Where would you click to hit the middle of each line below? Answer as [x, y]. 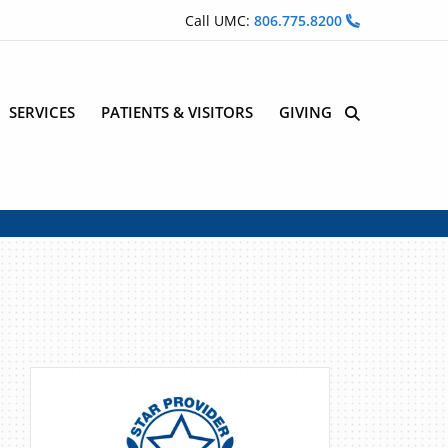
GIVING [305, 111]
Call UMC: [219, 20]
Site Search [381, 112]
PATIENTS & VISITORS [177, 111]
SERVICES [42, 111]
